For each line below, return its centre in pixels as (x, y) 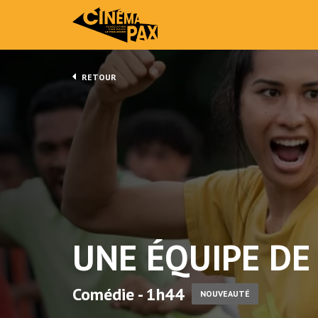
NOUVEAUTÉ (225, 294)
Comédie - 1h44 (131, 294)
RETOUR (98, 77)
